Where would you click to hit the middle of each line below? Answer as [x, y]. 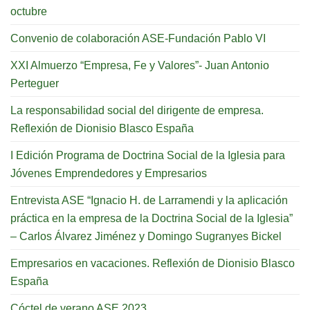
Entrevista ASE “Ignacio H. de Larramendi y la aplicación [149, 200]
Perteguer [35, 83]
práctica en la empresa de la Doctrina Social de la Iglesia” [152, 218]
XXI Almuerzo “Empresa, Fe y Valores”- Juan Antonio [140, 65]
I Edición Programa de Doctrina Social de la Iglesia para [148, 155]
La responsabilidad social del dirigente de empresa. [137, 110]
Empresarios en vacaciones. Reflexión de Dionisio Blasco [153, 263]
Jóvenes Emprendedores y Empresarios [109, 173]
